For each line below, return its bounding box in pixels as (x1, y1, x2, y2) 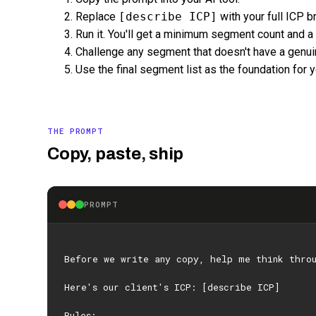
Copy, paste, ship (47, 144, 184, 163)
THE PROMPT (47, 125, 104, 136)
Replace (75, 9, 119, 23)
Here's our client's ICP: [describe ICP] (64, 280, 281, 293)
